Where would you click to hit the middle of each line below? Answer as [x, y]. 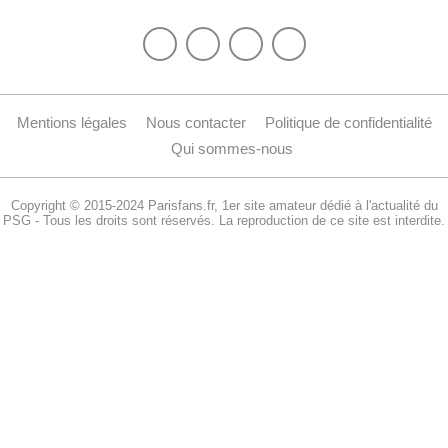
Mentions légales [71, 122]
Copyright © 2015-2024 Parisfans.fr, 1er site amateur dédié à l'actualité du [224, 205]
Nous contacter [195, 122]
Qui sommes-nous [231, 148]
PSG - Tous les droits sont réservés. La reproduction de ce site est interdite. [224, 220]
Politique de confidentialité [348, 122]
